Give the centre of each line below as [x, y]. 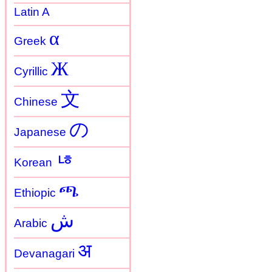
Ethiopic [36, 192]
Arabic [32, 223]
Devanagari [46, 253]
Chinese [37, 101]
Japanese [42, 132]
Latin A [32, 12]
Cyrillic [32, 71]
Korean [35, 162]
